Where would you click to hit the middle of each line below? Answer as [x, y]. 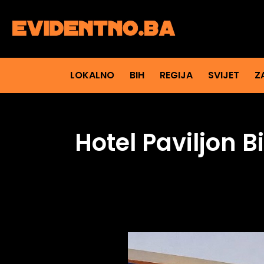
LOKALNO [92, 75]
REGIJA [176, 75]
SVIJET [223, 75]
